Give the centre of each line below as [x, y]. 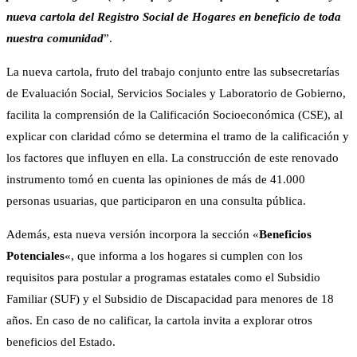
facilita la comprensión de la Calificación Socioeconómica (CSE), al [175, 115]
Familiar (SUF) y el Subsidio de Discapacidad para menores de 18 [170, 299]
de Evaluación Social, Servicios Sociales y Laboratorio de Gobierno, [176, 94]
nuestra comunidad [55, 39]
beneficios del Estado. [61, 342]
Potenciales [35, 256]
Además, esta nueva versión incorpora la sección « [133, 235]
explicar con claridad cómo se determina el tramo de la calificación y [178, 137]
